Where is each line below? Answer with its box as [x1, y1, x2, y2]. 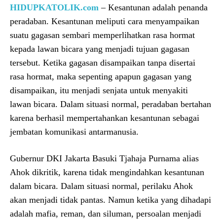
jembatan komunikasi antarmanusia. [10, 126, 139, 137]
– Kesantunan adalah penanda [99, 2, 208, 12]
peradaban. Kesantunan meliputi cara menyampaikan [10, 16, 199, 26]
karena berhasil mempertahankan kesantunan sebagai [10, 112, 199, 123]
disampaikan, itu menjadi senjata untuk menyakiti [10, 85, 188, 95]
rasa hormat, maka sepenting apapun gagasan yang [10, 71, 191, 81]
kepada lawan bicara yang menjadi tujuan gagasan [10, 43, 189, 54]
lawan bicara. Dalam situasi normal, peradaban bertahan [10, 99, 211, 109]
